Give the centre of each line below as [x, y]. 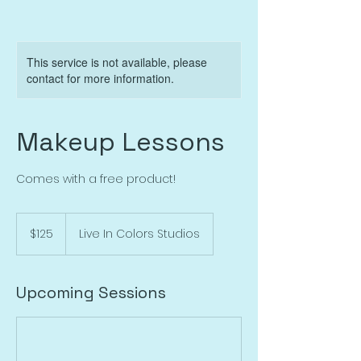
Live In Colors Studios [139, 234]
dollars [29, 236]
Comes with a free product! [96, 179]
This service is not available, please [117, 62]
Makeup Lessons [120, 142]
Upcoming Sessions [91, 293]
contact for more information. [100, 78]
